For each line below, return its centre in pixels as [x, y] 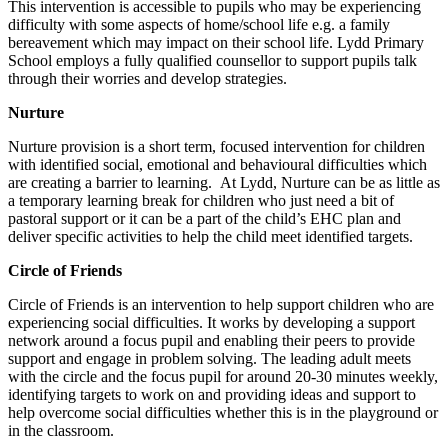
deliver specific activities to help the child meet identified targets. [218, 236]
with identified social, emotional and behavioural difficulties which [217, 164]
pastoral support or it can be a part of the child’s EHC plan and [204, 218]
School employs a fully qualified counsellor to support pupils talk [212, 60]
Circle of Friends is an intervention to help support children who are [221, 304]
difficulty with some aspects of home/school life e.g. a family [199, 24]
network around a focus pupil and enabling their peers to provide [211, 340]
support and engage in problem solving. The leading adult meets [209, 358]
